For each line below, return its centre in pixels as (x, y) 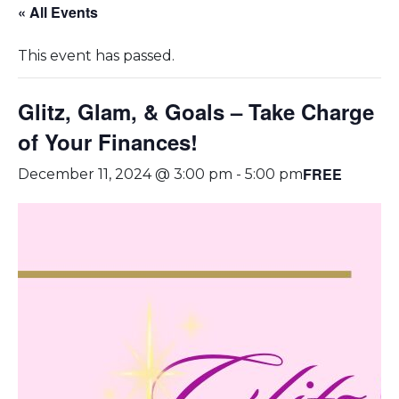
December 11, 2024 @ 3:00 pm (125, 174)
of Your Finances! (108, 141)
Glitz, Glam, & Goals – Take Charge (196, 111)
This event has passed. (96, 55)
